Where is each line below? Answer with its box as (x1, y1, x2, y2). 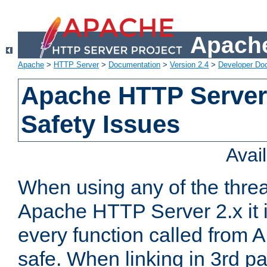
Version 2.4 (170, 60, 209, 70)
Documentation (108, 60, 160, 70)
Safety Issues (21, 110, 181, 139)
